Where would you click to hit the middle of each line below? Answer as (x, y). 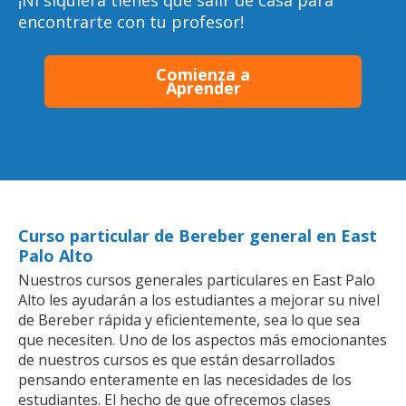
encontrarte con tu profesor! (131, 22)
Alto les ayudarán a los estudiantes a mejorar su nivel (199, 300)
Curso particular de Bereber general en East (198, 235)
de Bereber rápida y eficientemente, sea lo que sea (189, 319)
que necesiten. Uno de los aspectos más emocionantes (203, 339)
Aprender (203, 87)
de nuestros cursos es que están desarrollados (177, 359)
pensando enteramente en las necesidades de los (185, 379)
